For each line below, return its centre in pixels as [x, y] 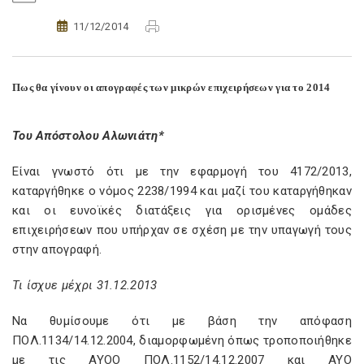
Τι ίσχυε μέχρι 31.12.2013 [85, 285]
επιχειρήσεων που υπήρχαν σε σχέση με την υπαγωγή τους [182, 230]
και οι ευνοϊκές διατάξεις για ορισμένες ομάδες [182, 210]
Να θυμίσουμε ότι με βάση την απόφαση [182, 321]
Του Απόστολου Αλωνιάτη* [88, 136]
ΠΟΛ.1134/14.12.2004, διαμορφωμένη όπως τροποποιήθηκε [182, 340]
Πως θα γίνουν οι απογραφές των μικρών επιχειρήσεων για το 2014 [171, 87]
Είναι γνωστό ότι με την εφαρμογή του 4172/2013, [182, 171]
